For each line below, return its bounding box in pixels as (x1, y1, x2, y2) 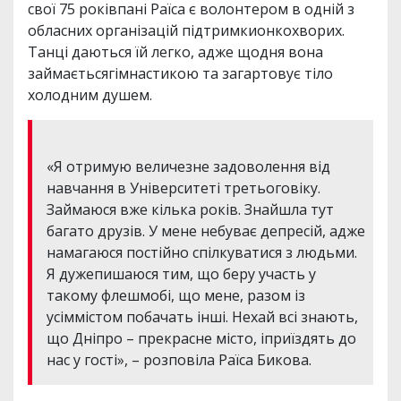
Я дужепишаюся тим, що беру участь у (47, 263, 316, 284)
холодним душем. (28, 84, 152, 105)
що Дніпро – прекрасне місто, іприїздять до (47, 328, 356, 348)
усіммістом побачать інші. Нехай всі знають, (47, 306, 358, 327)
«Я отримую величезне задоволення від (47, 156, 330, 176)
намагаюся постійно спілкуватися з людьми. (47, 242, 357, 262)
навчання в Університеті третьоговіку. (47, 177, 320, 198)
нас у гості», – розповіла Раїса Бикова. (47, 349, 311, 370)
